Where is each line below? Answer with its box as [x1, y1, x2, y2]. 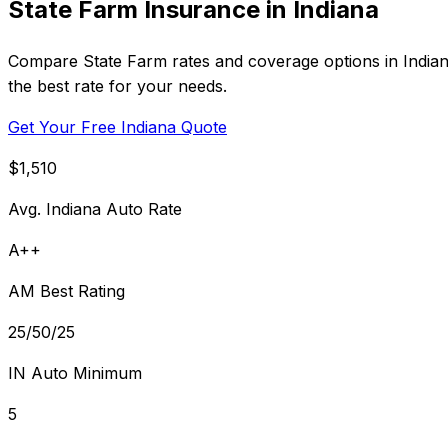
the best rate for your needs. [8, 75, 227, 96]
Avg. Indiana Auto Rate [8, 198, 182, 219]
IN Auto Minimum [8, 362, 142, 383]
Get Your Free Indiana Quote [8, 116, 227, 137]
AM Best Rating [8, 280, 125, 301]
